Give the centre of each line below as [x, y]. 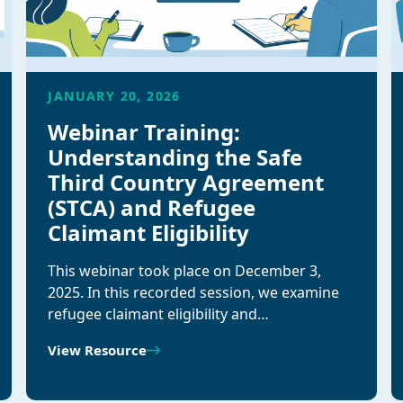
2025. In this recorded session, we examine [194, 292]
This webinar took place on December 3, [185, 271]
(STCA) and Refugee [152, 207]
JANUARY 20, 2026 [114, 96]
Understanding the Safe [175, 157]
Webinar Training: [144, 132]
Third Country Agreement [186, 182]
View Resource [98, 350]
